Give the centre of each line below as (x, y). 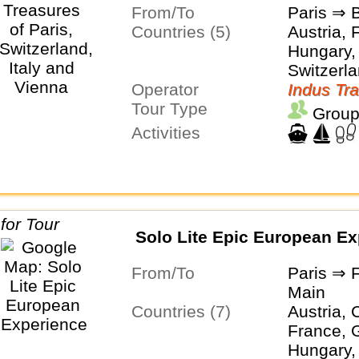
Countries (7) (187, 311)
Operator (171, 89)
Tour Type (173, 108)
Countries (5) (187, 31)
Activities (171, 132)
